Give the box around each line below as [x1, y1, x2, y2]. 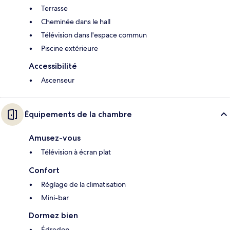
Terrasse [41, 4, 68, 13]
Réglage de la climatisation [41, 180, 126, 189]
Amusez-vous [29, 133, 81, 143]
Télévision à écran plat [41, 147, 111, 157]
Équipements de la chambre [25, 109, 132, 120]
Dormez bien [29, 210, 78, 221]
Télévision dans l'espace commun [41, 30, 147, 40]
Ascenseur [41, 75, 74, 85]
